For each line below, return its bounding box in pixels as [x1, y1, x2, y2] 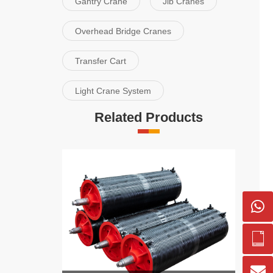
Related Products [94, 110, 203, 126]
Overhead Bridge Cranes [75, 26, 171, 36]
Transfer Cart [75, 55, 126, 66]
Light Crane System [75, 85, 151, 96]
